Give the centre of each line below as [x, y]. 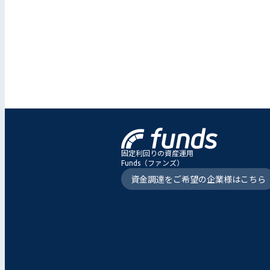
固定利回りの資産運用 [157, 154]
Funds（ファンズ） [152, 163]
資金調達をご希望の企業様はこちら [198, 180]
